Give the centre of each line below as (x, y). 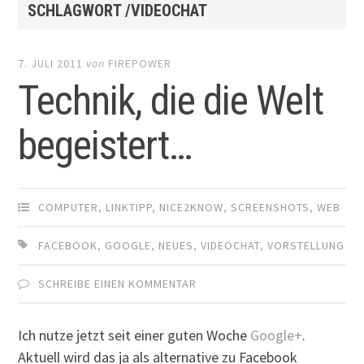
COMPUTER (69, 208)
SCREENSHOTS (271, 208)
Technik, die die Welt (171, 101)
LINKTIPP (129, 208)
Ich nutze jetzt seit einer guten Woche (134, 335)
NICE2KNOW (192, 208)
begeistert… (106, 146)
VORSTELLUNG (306, 246)
